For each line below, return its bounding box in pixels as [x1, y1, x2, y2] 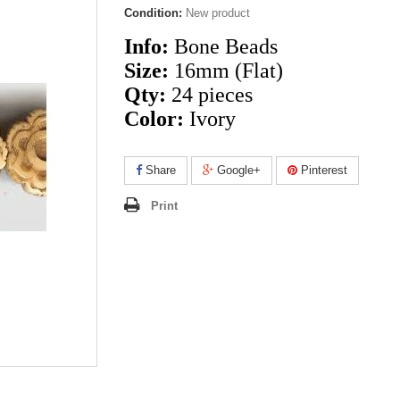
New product [186, 6, 250, 20]
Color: [124, 107, 184, 130]
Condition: [124, 6, 182, 20]
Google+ [213, 163, 261, 177]
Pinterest [297, 163, 347, 177]
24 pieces [171, 83, 253, 106]
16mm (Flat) [174, 59, 283, 82]
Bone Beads [174, 35, 278, 58]
